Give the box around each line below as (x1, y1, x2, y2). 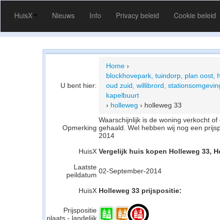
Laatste (74, 163, 97, 171)
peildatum (66, 171, 97, 179)
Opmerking (62, 124, 97, 132)
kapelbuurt (106, 91, 139, 99)
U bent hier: (60, 82, 97, 89)
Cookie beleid (174, 10, 216, 20)
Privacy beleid (116, 10, 159, 20)
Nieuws (52, 10, 75, 20)
